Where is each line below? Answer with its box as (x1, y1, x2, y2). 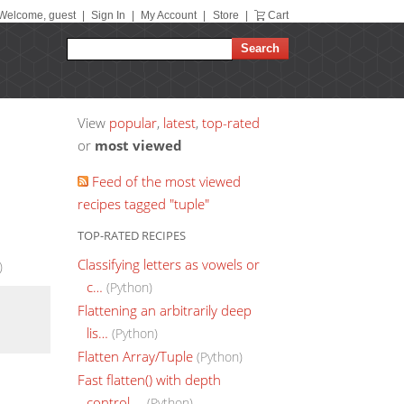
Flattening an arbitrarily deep (78, 300, 252, 319)
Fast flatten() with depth (78, 370, 221, 389)
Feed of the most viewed (88, 172, 241, 190)
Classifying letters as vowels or (78, 254, 260, 273)
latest (163, 114, 196, 132)
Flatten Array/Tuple (78, 346, 193, 365)
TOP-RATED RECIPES (78, 227, 186, 243)
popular (109, 114, 157, 132)
